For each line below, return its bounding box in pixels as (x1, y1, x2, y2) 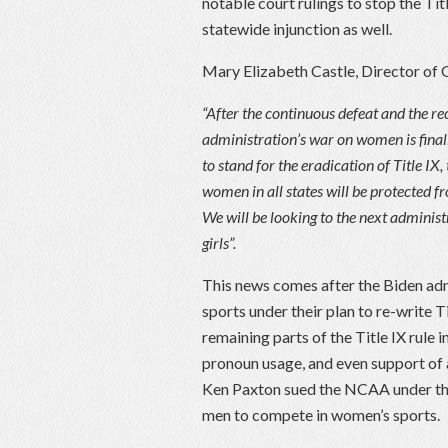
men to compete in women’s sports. (202, 405, 440, 425)
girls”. (202, 233, 236, 253)
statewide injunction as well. (202, 19, 392, 39)
